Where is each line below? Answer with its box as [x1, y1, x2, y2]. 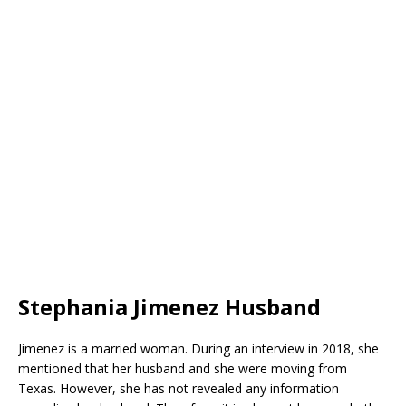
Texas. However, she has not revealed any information [18, 379, 339, 397]
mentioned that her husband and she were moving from [18, 359, 347, 377]
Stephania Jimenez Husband [18, 291, 321, 322]
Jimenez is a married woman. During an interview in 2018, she [18, 339, 379, 357]
